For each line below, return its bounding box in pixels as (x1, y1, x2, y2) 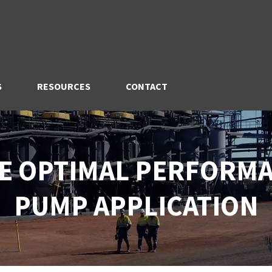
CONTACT (125, 80, 168, 92)
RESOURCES (36, 80, 90, 92)
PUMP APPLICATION (14, 188, 258, 223)
